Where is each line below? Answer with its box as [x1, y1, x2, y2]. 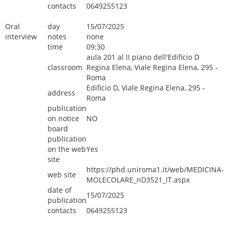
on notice [48, 113, 79, 123]
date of [48, 185, 72, 195]
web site [48, 170, 76, 179]
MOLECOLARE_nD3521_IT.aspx [86, 175, 190, 185]
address [48, 88, 75, 98]
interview [5, 32, 37, 41]
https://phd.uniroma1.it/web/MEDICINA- [86, 165, 224, 174]
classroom [48, 62, 82, 72]
